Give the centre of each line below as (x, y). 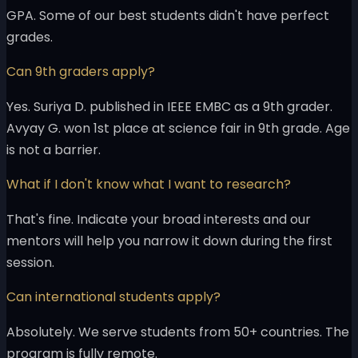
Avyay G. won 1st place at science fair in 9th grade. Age (178, 129)
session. (30, 263)
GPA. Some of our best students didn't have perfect (168, 16)
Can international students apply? (113, 297)
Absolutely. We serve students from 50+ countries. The (178, 332)
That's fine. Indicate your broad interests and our (159, 220)
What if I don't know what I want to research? (149, 185)
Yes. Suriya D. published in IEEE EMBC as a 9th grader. (169, 107)
